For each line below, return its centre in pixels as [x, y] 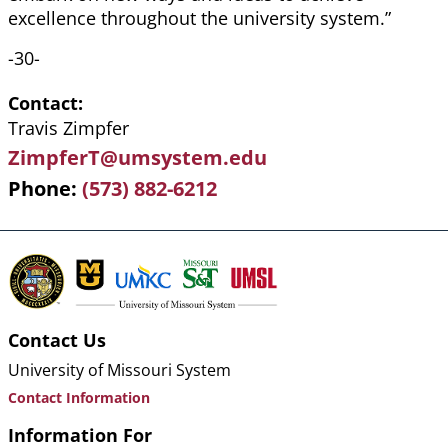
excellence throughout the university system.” [199, 18]
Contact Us [57, 340]
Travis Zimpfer [68, 128]
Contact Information [79, 398]
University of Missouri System [119, 370]
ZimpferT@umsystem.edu [137, 158]
